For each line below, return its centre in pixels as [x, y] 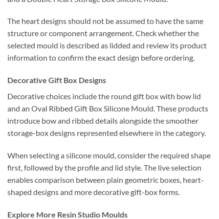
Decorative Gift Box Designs [57, 80]
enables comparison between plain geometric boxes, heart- [106, 179]
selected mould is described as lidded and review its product [107, 45]
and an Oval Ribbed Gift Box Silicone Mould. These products [108, 109]
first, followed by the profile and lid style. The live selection [104, 167]
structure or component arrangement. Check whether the [103, 33]
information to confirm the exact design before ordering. [101, 58]
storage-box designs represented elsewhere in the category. [107, 133]
